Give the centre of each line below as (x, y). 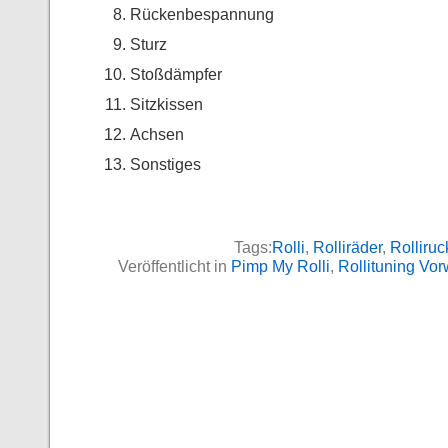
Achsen (157, 134)
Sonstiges (165, 164)
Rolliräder (347, 247)
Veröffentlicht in (174, 266)
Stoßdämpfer (176, 74)
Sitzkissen (166, 104)
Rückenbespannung (202, 14)
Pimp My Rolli (280, 266)
